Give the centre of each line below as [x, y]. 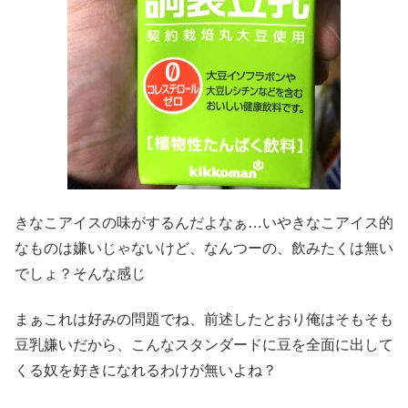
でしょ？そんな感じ [80, 273]
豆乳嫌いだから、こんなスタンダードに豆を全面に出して [204, 345]
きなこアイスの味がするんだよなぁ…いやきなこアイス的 [204, 222]
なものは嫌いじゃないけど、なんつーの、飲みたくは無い [204, 248]
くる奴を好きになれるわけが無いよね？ [146, 371]
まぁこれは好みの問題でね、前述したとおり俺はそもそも [204, 320]
